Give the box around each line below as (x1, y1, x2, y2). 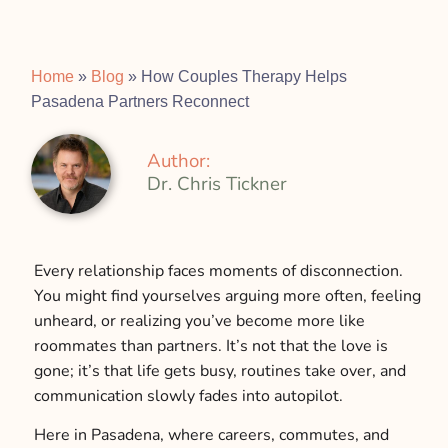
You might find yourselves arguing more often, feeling (33, 285, 421, 308)
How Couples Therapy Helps (141, 68, 348, 86)
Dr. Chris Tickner (147, 170, 288, 197)
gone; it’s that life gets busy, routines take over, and (33, 360, 406, 383)
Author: (147, 147, 211, 174)
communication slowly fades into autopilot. (33, 385, 347, 408)
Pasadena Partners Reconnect (31, 93, 250, 111)
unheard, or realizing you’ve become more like (33, 310, 365, 333)
